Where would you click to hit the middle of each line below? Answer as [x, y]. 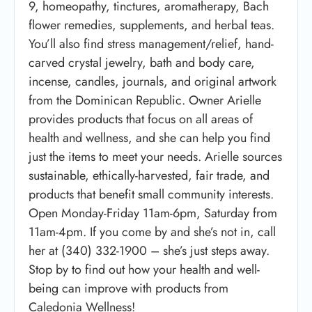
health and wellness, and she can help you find [149, 138]
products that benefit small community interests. [151, 194]
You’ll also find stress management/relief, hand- [151, 44]
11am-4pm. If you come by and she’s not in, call [152, 232]
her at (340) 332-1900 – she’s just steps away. [149, 250]
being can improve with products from [128, 288]
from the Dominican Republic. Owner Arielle [145, 100]
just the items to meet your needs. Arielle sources [155, 156]
